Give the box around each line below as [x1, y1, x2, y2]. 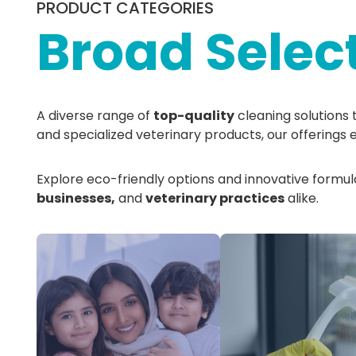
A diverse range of [37, 106, 153, 125]
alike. [284, 189, 319, 207]
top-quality [153, 106, 234, 125]
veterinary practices [145, 189, 284, 207]
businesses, [37, 189, 115, 207]
